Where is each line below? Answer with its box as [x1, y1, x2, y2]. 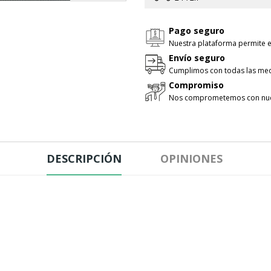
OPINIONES [160, 151, 223, 166]
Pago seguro [169, 24, 224, 36]
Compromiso [169, 79, 224, 91]
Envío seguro [169, 51, 225, 64]
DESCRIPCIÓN [46, 151, 122, 166]
